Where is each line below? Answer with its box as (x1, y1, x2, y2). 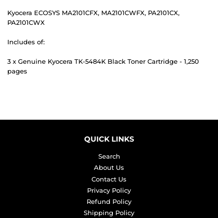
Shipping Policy (84, 209, 134, 217)
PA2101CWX (7, 18, 45, 27)
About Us (94, 163, 124, 172)
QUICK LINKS (84, 135, 134, 144)
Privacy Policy (87, 186, 131, 194)
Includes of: (7, 38, 45, 46)
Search (98, 152, 120, 161)
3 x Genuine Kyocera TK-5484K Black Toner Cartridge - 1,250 (7, 57, 199, 66)
